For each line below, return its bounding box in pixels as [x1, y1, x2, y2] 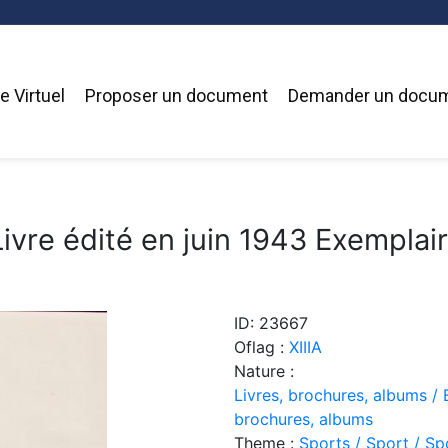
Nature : [234, 360, 294, 381]
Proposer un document [84, 85, 268, 107]
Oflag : [234, 336, 289, 357]
